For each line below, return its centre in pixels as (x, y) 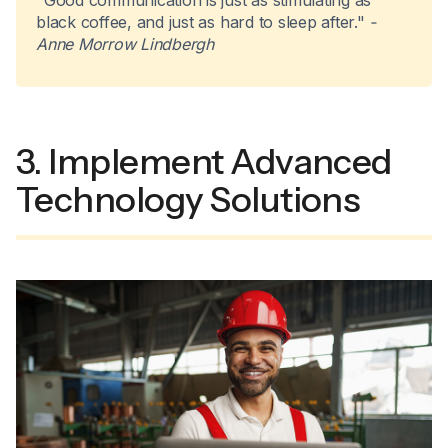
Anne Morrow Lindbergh (125, 44)
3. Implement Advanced (204, 162)
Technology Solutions (188, 200)
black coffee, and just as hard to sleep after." (200, 22)
